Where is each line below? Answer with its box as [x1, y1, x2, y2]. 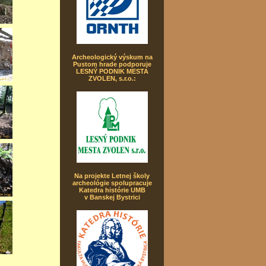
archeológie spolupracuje [72, 179, 152, 186]
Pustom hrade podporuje [72, 61, 151, 68]
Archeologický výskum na [71, 53, 153, 61]
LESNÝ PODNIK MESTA [75, 68, 148, 75]
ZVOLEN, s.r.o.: [88, 75, 136, 82]
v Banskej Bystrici [84, 194, 140, 201]
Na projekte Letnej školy [74, 172, 150, 179]
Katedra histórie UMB [78, 186, 145, 194]
